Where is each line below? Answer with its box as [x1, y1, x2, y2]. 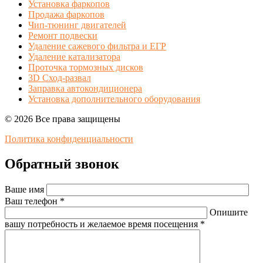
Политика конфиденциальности [5, 133, 133, 144]
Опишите [210, 207, 248, 217]
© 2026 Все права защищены [5, 113, 120, 124]
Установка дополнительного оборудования [28, 93, 200, 104]
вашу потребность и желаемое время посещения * [5, 218, 205, 229]
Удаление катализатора [28, 51, 120, 62]
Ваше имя [5, 184, 46, 194]
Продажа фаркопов [28, 9, 104, 19]
